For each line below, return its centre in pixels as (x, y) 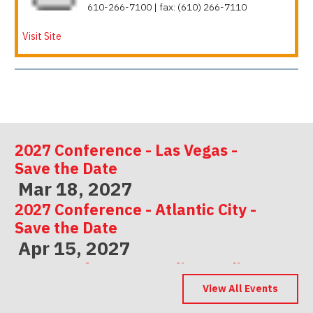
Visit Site (42, 36)
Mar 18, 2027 (75, 178)
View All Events (240, 288)
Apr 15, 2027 (74, 237)
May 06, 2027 (77, 297)
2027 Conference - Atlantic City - (136, 198)
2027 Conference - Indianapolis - (137, 258)
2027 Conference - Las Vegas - (126, 139)
